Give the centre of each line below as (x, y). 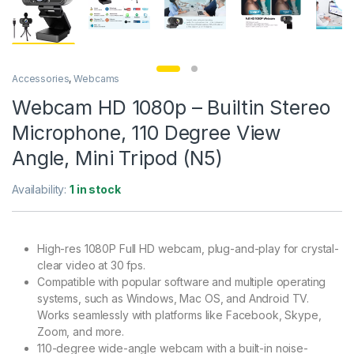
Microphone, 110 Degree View (147, 132)
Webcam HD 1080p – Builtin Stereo (171, 107)
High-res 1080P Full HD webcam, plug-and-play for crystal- (188, 248)
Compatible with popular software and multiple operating (182, 281)
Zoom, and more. (81, 331)
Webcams (97, 78)
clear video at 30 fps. (91, 265)
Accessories (41, 78)
